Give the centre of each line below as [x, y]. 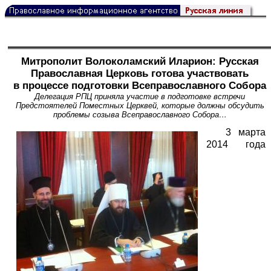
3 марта [246, 132]
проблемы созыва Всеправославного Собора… [140, 115]
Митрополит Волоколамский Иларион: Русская [140, 62]
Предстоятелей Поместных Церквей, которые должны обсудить [140, 106]
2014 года [236, 144]
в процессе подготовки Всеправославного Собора [140, 86]
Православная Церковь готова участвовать [140, 74]
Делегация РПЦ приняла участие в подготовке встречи [140, 97]
